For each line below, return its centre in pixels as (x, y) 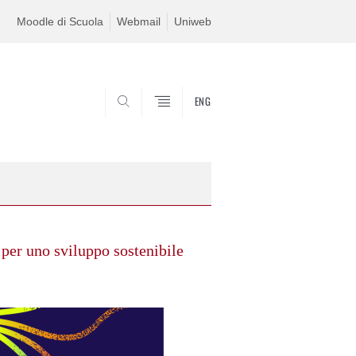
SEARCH (183, 124)
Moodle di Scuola (60, 21)
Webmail (139, 21)
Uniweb (193, 21)
